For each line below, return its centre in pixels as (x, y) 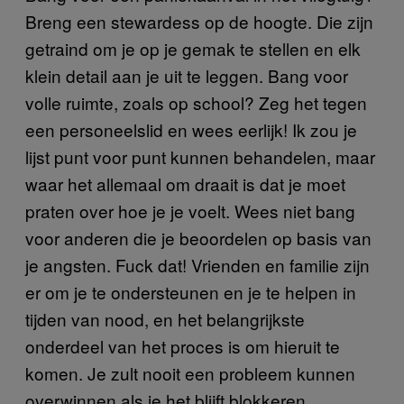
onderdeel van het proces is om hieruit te (183, 346)
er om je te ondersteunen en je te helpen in (191, 292)
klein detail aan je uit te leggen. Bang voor (187, 76)
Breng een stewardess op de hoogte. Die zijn (199, 22)
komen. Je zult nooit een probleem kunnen (190, 373)
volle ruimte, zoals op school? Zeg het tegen (196, 103)
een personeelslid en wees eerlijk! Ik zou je (191, 130)
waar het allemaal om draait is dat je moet (185, 184)
